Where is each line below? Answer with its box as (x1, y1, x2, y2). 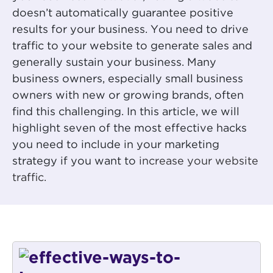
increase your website (139, 157, 258, 167)
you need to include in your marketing (12, 140, 219, 151)
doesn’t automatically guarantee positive (12, 9, 233, 19)
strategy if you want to (12, 157, 139, 167)
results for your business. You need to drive (12, 25, 249, 35)
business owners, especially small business (12, 74, 243, 85)
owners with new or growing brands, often (12, 91, 244, 101)
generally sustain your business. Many (12, 58, 216, 68)
